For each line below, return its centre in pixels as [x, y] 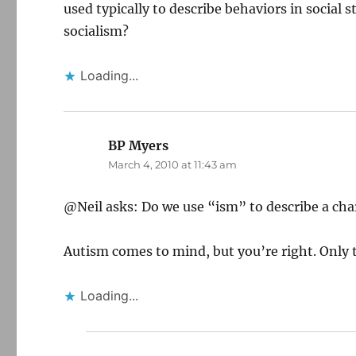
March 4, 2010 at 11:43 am [173, 164]
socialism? [97, 31]
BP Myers [139, 145]
